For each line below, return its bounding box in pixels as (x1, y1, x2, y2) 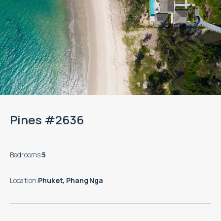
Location (10, 176, 37, 185)
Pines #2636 (10, 111, 84, 128)
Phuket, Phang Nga (38, 176, 103, 185)
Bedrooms (10, 150, 41, 160)
